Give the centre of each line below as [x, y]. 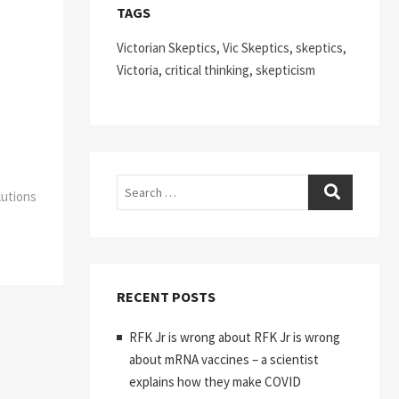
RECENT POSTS [166, 297]
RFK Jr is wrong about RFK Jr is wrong [235, 337]
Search [135, 185]
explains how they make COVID [215, 382]
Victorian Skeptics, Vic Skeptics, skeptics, [232, 48]
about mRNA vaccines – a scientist [224, 359]
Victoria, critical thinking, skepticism [216, 70]
